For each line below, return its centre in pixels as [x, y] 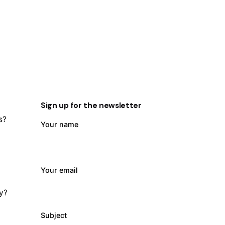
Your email [59, 170]
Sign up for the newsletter [91, 105]
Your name [59, 125]
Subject [53, 215]
